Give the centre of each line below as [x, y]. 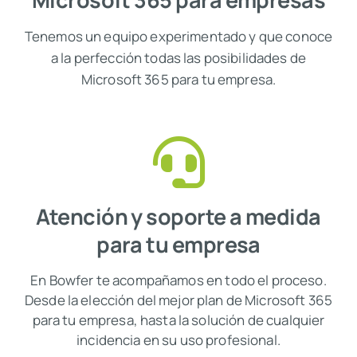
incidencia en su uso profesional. [178, 339]
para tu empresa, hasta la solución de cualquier [178, 320]
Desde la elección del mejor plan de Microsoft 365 [178, 300]
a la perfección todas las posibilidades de [178, 57]
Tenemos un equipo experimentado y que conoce [178, 36]
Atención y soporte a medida [178, 216]
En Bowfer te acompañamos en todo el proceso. [178, 280]
